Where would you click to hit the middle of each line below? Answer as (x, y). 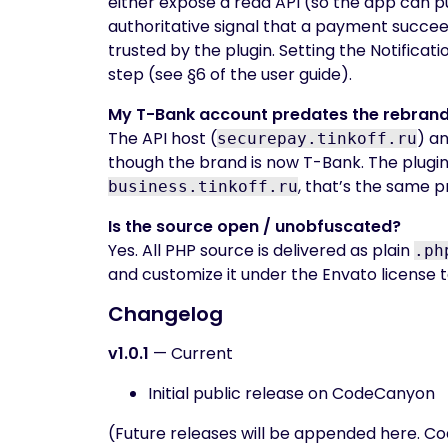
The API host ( (162, 138)
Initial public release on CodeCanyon (291, 393)
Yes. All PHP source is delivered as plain (261, 250)
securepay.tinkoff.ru (317, 138)
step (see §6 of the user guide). (230, 74)
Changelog (165, 314)
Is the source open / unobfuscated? (254, 226)
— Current (191, 353)
